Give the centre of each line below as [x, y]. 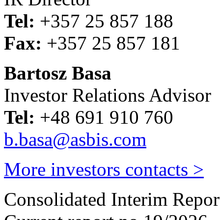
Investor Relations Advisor [108, 95]
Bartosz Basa [58, 73]
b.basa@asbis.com [75, 139]
